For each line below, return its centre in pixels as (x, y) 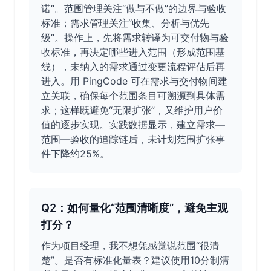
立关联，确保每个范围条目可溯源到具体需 (133, 96)
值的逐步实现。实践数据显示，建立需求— (133, 125)
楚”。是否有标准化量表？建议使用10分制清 (135, 260)
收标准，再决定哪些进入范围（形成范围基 (133, 52)
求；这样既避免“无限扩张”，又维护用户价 (132, 110)
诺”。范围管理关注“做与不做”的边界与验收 (134, 8)
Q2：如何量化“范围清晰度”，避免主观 (135, 208)
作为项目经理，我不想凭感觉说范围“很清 (130, 246)
